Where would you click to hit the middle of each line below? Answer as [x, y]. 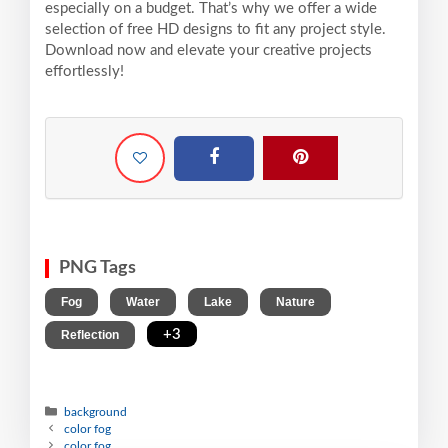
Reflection [90, 334]
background [96, 411]
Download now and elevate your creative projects [208, 50]
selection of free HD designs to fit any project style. [215, 29]
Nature [295, 301]
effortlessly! [84, 71]
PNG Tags [97, 267]
